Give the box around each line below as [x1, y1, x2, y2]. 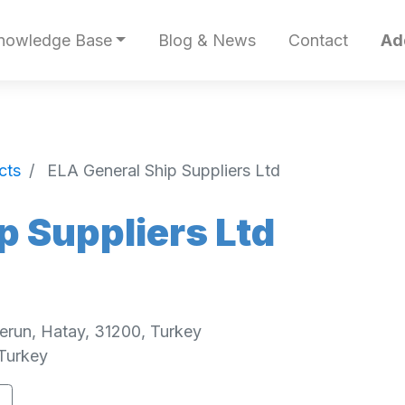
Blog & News [157, 31, 256, 51]
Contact [287, 31, 348, 51]
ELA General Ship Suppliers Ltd [47, 160, 280, 180]
